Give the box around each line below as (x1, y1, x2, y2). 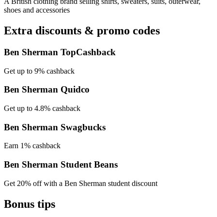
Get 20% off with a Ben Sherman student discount (4, 179, 157, 187)
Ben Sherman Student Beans (4, 159, 118, 170)
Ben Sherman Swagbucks (4, 122, 106, 132)
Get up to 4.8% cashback (4, 104, 80, 113)
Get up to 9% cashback (4, 66, 75, 75)
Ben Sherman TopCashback (4, 46, 116, 57)
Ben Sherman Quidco (4, 84, 90, 95)
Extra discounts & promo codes (4, 24, 160, 37)
